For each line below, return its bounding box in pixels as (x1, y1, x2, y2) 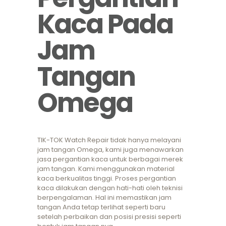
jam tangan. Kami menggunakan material (37, 164, 175, 174)
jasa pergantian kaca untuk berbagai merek (37, 154, 183, 164)
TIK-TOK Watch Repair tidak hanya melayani (37, 135, 181, 145)
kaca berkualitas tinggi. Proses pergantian (37, 174, 176, 184)
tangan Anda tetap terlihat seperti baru (37, 202, 165, 212)
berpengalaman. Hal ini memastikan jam (37, 193, 172, 203)
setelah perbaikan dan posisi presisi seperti (37, 212, 181, 222)
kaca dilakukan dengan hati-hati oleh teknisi (37, 183, 183, 193)
